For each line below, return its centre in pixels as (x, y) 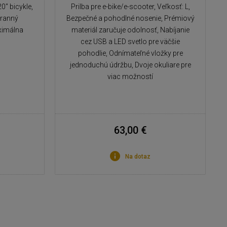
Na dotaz (138, 157)
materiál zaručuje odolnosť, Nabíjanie (130, 30)
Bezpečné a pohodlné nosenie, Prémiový (130, 18)
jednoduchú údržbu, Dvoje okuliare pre (130, 65)
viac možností (130, 77)
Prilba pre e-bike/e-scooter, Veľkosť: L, (130, 7)
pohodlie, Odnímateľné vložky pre (130, 53)
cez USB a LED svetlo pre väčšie (130, 42)
